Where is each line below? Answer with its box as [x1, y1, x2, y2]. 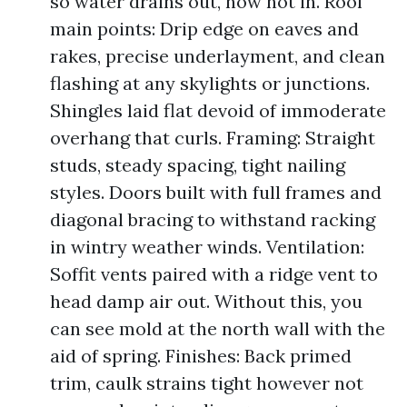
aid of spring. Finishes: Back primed [50, 344, 352, 367]
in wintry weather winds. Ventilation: [50, 235, 364, 258]
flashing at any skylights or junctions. [50, 72, 370, 94]
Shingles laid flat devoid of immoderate [50, 99, 386, 122]
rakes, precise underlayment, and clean [50, 45, 385, 67]
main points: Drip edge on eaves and [50, 17, 359, 40]
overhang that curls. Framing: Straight [50, 126, 375, 149]
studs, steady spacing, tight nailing [50, 154, 345, 176]
